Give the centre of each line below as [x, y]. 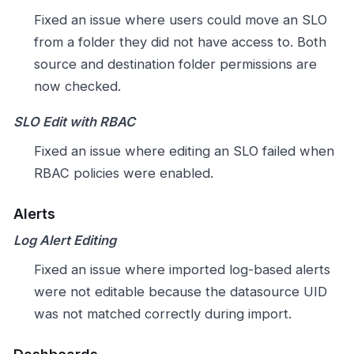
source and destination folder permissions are [175, 64]
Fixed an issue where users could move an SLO [180, 19]
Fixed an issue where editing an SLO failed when [184, 151]
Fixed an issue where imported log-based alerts [182, 269]
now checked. [77, 86]
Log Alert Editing [65, 241]
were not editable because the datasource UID [180, 291]
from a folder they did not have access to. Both [180, 41]
